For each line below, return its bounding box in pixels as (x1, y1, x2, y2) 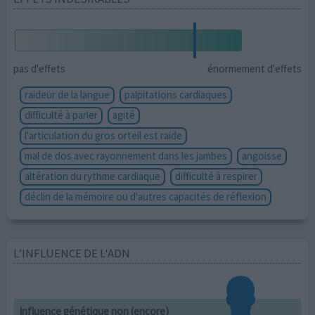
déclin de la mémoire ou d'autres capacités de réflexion (25, 189, 267, 203)
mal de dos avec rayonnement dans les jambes (25, 148, 228, 162)
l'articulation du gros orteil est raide (25, 128, 183, 142)
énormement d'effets (207, 62, 302, 76)
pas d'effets (13, 62, 66, 76)
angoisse (242, 148, 283, 162)
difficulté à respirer (175, 169, 258, 183)
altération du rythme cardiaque (25, 169, 161, 183)
